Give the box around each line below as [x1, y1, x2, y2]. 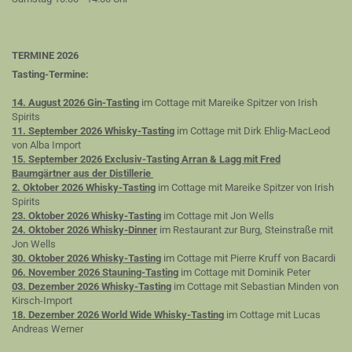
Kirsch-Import [12, 295, 72, 306]
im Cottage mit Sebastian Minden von [171, 280, 339, 292]
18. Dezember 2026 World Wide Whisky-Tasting [12, 309, 224, 321]
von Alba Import [12, 139, 81, 151]
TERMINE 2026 [12, 49, 79, 61]
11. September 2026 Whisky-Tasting [12, 125, 174, 137]
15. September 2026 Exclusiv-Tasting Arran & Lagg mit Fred [12, 153, 280, 165]
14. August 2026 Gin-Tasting [12, 97, 139, 108]
